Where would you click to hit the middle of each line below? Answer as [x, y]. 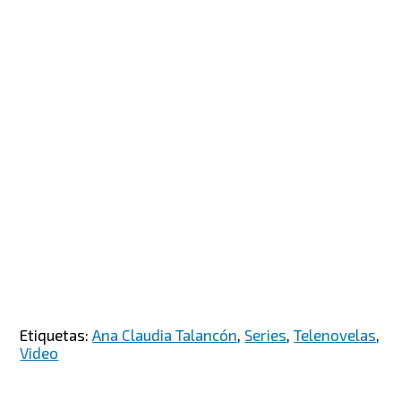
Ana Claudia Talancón [165, 334]
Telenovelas [335, 334]
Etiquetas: [56, 334]
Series [266, 334]
